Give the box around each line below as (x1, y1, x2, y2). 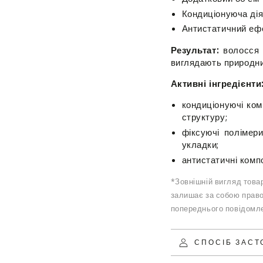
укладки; (181, 138, 220, 150)
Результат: (170, 43, 224, 56)
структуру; (181, 111, 228, 123)
